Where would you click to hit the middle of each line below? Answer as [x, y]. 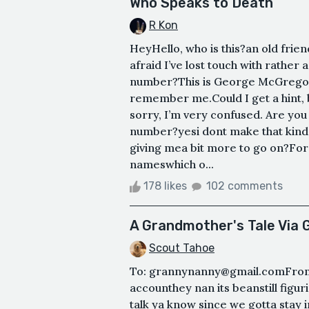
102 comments [245, 186]
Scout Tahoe [182, 248]
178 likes [165, 186]
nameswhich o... [172, 164]
